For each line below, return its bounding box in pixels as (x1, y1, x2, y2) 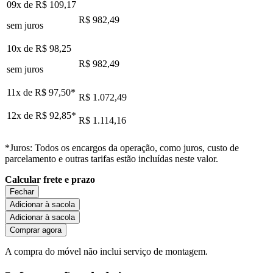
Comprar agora (10, 225, 62, 235)
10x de (7, 43, 35, 54)
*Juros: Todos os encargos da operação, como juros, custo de (5, 143, 239, 154)
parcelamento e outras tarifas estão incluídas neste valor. (5, 154, 218, 165)
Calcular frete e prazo (5, 174, 95, 185)
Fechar (10, 187, 34, 197)
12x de (7, 110, 35, 121)
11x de (7, 87, 35, 98)
